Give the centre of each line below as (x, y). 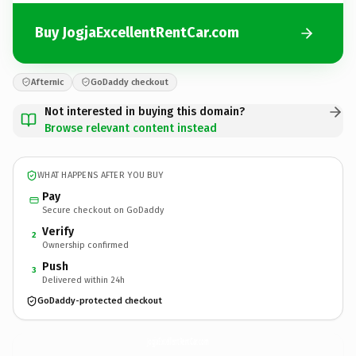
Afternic (47, 82)
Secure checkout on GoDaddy (103, 210)
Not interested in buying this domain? (145, 111)
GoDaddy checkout (130, 82)
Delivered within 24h (83, 280)
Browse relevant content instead (131, 128)
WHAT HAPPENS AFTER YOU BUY (101, 175)
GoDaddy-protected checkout (100, 301)
